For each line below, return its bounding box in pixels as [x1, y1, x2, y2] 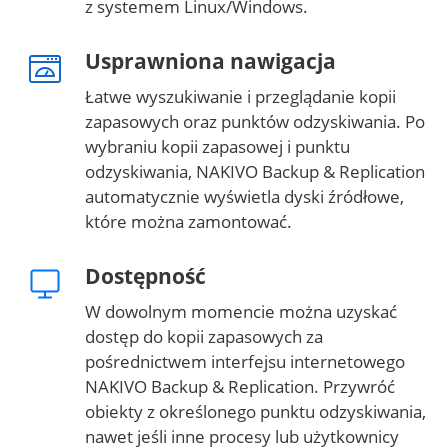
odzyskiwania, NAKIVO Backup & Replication [85, 160, 425, 184]
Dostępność [85, 262, 206, 291]
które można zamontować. [85, 210, 292, 234]
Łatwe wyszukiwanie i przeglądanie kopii [85, 85, 396, 109]
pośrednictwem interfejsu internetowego [85, 350, 405, 374]
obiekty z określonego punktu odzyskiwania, [85, 400, 426, 424]
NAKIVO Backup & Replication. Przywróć [85, 375, 395, 399]
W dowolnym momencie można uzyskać [85, 300, 397, 324]
